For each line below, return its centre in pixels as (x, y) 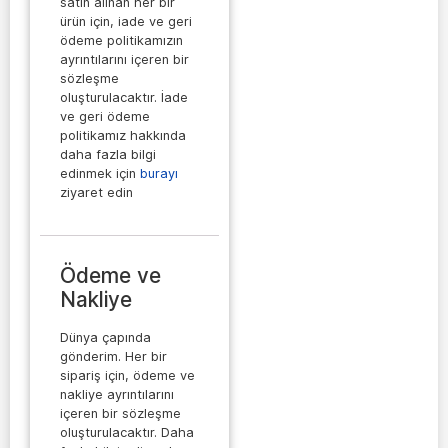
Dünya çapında (105, 338)
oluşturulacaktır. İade (124, 97)
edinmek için (100, 173)
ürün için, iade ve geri (126, 21)
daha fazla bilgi (108, 154)
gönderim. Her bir (113, 357)
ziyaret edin (96, 192)
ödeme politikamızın (121, 40)
